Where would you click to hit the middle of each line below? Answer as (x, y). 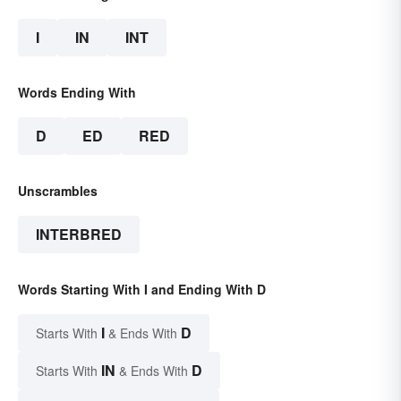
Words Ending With (77, 92)
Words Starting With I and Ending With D (142, 289)
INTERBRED (79, 234)
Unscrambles (58, 190)
